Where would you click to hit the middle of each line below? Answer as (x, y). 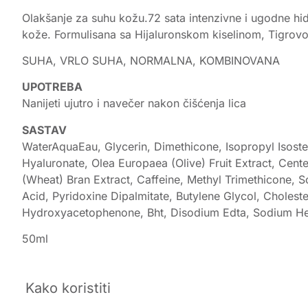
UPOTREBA (52, 87)
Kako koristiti (68, 288)
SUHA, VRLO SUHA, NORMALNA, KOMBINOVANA (151, 60)
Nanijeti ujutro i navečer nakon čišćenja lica (134, 103)
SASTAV (44, 130)
